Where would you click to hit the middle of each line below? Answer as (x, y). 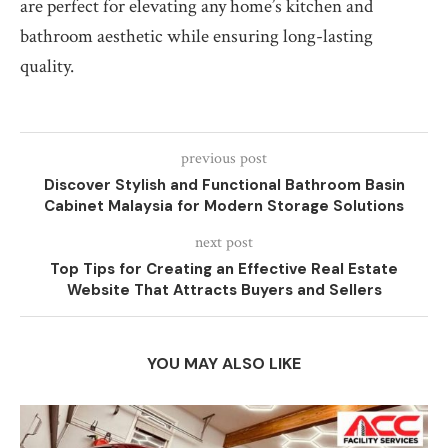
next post (224, 243)
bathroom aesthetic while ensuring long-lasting (196, 37)
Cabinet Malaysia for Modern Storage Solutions (224, 206)
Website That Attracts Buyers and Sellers (224, 290)
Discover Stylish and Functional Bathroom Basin (224, 185)
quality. (47, 67)
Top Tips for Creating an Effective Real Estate (224, 269)
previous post (224, 159)
